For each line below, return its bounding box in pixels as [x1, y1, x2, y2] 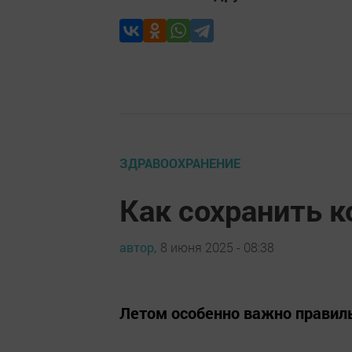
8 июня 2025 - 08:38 [160, 238, 274, 255]
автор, [119, 238, 156, 255]
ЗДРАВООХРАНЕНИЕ [119, 155, 240, 171]
